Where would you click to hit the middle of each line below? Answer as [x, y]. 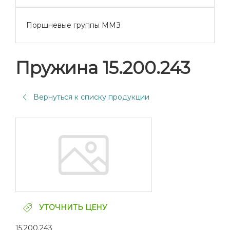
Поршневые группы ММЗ [73, 25]
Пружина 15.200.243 [103, 68]
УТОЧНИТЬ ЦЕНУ [72, 207]
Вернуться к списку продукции [91, 97]
